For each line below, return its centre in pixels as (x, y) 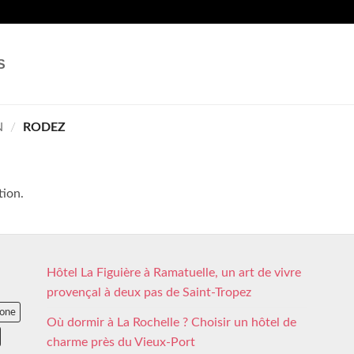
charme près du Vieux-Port (121, 342)
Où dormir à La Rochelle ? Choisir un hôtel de (171, 322)
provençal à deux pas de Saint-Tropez (149, 292)
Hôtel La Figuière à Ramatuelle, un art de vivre (174, 273)
